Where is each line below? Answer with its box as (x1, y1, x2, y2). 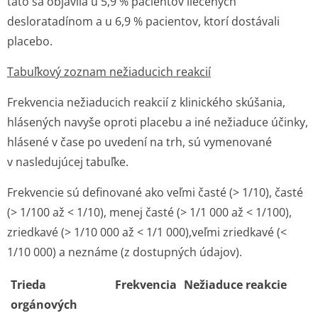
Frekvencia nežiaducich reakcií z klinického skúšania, (7, 94, 285, 110)
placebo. (7, 33, 53, 49)
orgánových (11, 297, 77, 312)
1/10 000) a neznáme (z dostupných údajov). (7, 244, 242, 260)
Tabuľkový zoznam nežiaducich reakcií (7, 64, 211, 79)
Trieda (11, 277, 46, 292)
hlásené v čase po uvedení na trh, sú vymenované (7, 134, 272, 150)
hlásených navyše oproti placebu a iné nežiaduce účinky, (7, 114, 308, 130)
